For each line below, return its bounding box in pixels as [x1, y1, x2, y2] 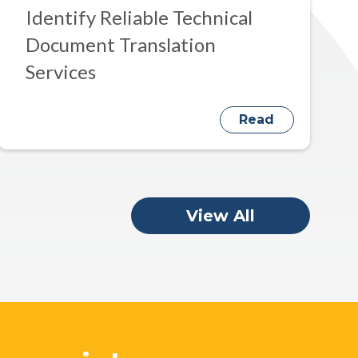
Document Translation [26, 32, 217, 56]
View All [186, 205, 255, 225]
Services [26, 59, 97, 83]
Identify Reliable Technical [26, 5, 253, 29]
